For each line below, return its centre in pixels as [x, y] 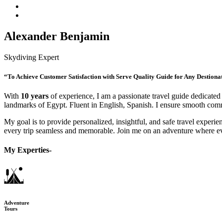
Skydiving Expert [31, 57]
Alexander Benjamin [57, 36]
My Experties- [28, 150]
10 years [35, 96]
